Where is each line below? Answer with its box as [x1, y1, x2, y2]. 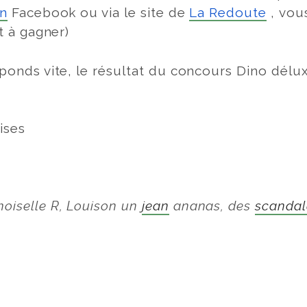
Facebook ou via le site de [7, 5, 190, 21]
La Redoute [189, 5, 267, 21]
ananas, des [169, 198, 256, 214]
